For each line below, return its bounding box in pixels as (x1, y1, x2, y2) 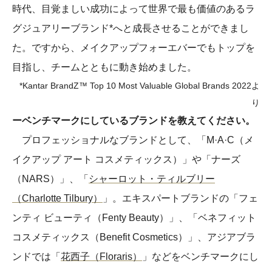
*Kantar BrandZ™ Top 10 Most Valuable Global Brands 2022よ (19, 80, 260, 90)
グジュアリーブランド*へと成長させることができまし (12, 22, 249, 33)
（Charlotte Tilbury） (12, 192, 103, 203)
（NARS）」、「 (12, 173, 89, 184)
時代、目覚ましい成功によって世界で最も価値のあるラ (12, 3, 255, 14)
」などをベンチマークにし (142, 251, 259, 262)
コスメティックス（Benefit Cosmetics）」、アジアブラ (12, 231, 256, 242)
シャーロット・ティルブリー (89, 173, 215, 184)
